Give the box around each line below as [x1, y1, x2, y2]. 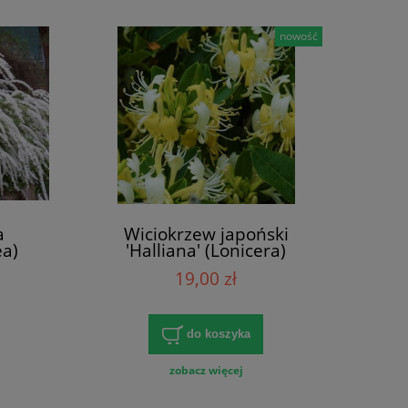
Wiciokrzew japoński [123, 221, 289, 247]
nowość [280, 28, 319, 45]
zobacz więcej [168, 362, 243, 378]
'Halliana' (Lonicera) [126, 238, 286, 263]
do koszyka [186, 326, 250, 341]
